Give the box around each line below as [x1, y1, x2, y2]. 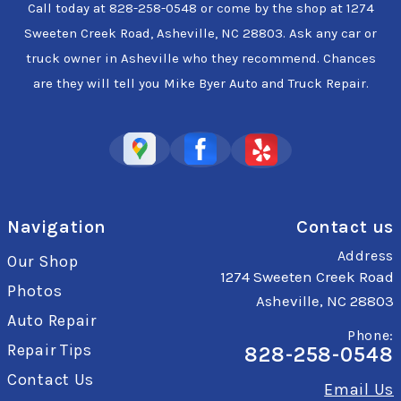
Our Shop [7, 251, 79, 271]
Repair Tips [7, 339, 92, 360]
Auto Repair [7, 310, 97, 330]
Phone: [347, 326, 394, 344]
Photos [7, 280, 63, 301]
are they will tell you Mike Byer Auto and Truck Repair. [32, 74, 369, 91]
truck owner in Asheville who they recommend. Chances [25, 49, 376, 66]
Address [337, 246, 394, 264]
